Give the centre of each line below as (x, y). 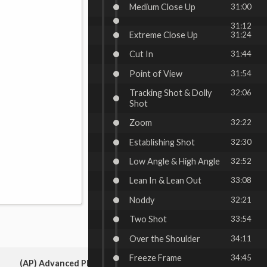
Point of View (156, 73)
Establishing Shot (162, 142)
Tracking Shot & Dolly (171, 92)
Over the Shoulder (165, 238)
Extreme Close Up (164, 35)
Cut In (142, 54)
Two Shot (148, 219)
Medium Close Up (163, 7)
